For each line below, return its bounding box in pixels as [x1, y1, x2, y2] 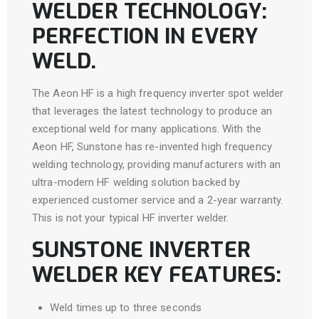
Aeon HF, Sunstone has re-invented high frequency [32, 140, 272, 153]
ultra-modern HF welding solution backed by [32, 176, 241, 189]
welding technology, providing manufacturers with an [32, 158, 281, 171]
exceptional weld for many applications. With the [32, 122, 261, 135]
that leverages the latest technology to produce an [32, 105, 273, 117]
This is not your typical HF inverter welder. [32, 211, 229, 224]
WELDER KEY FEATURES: [32, 261, 282, 289]
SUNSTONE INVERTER [32, 236, 251, 264]
